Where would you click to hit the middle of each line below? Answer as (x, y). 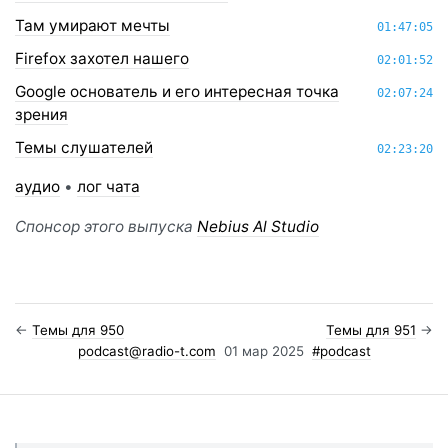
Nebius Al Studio (258, 226)
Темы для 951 (371, 329)
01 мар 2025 (263, 350)
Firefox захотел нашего (102, 59)
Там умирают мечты (92, 26)
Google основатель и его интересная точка (177, 91)
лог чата (108, 186)
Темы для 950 (78, 329)
